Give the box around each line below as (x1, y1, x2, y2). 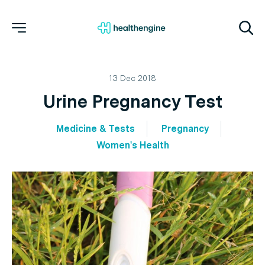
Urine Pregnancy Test (43, 91, 222, 112)
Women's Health (96, 140, 169, 151)
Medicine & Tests (56, 123, 135, 134)
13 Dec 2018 (109, 73, 156, 83)
